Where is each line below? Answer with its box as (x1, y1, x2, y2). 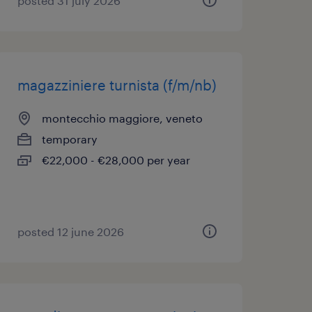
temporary (41, 132, 97, 146)
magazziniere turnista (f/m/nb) (17, 77, 217, 93)
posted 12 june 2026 (17, 225, 124, 238)
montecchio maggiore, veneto (41, 111, 203, 125)
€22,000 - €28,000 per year (41, 153, 190, 166)
